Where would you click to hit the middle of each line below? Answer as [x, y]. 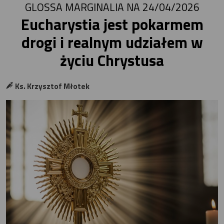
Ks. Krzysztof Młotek [52, 86]
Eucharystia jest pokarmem [112, 24]
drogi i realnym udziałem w [112, 42]
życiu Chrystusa [112, 60]
